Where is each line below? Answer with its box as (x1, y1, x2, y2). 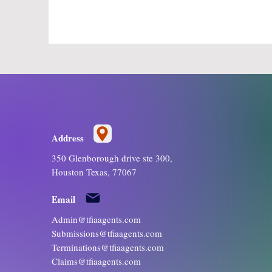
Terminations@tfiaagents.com (51, 241, 164, 253)
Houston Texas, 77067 (51, 166, 137, 178)
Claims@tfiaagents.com (51, 255, 141, 267)
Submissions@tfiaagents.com (51, 227, 162, 239)
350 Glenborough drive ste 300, (51, 152, 172, 164)
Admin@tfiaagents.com (51, 213, 141, 225)
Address (51, 131, 84, 144)
